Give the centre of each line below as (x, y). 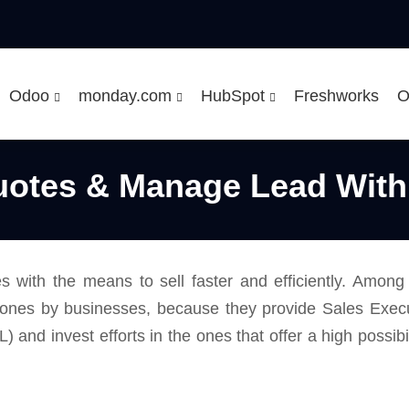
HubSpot (235, 96)
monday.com (127, 96)
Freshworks (336, 96)
